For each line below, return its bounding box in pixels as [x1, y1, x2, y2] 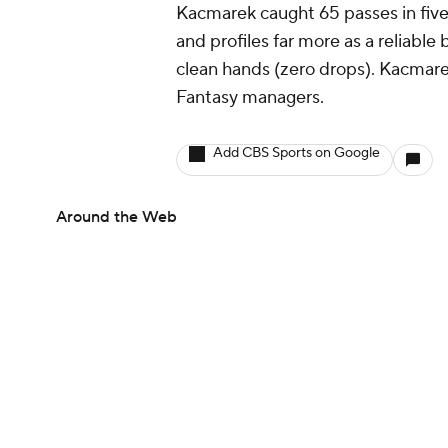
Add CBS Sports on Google [213, 144, 380, 162]
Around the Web [56, 207, 177, 227]
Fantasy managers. [176, 86, 324, 109]
